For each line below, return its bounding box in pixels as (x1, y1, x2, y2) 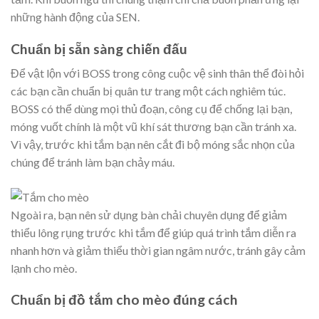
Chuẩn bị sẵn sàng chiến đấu (11, 40, 187, 57)
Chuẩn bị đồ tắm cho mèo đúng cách (11, 291, 238, 308)
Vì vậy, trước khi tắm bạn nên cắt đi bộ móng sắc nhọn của (11, 137, 295, 152)
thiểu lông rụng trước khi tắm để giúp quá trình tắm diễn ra (11, 225, 296, 239)
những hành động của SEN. (11, 9, 140, 23)
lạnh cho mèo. (11, 261, 77, 275)
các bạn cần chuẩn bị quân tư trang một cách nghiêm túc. (11, 84, 286, 98)
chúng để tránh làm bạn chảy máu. (11, 155, 174, 169)
